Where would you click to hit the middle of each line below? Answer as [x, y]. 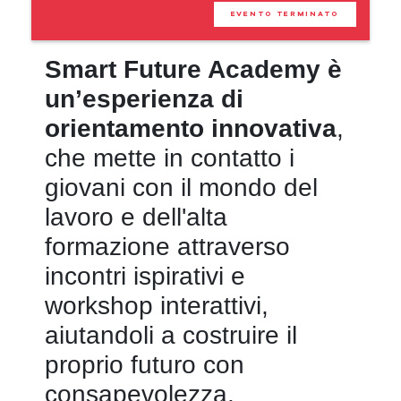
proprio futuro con [145, 365]
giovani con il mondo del [181, 188]
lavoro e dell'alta [136, 217]
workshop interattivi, [157, 306]
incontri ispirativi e [145, 276]
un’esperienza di [144, 99]
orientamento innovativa [191, 128]
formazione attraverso [167, 247]
